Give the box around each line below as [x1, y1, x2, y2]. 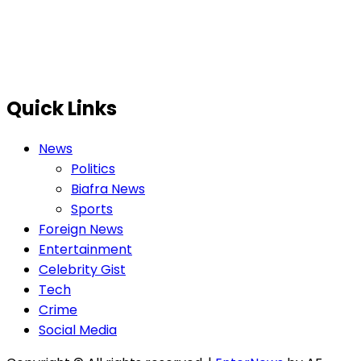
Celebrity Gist [39, 259, 126, 279]
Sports [71, 199, 113, 218]
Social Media [39, 320, 117, 339]
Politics [71, 159, 115, 178]
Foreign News [39, 219, 123, 239]
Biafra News [71, 179, 145, 198]
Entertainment [39, 239, 132, 259]
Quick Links [6, 94, 117, 122]
